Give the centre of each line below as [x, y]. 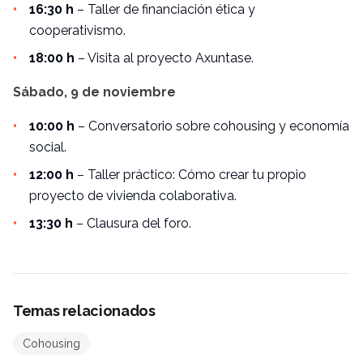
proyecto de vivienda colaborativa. [133, 196]
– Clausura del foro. [132, 224]
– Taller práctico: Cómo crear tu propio [190, 175]
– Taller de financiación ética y [164, 10]
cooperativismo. [77, 31]
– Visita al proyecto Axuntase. [164, 58]
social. [48, 147]
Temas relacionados [84, 311]
